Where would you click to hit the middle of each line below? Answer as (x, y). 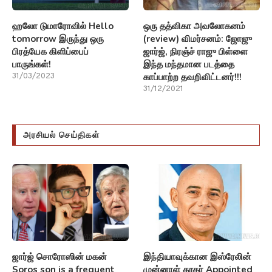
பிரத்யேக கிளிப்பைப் (50, 51)
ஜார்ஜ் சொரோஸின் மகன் (59, 257)
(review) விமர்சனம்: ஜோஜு (198, 39)
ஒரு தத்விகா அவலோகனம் (195, 26)
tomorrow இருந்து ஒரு (58, 39)
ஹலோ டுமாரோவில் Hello (63, 26)
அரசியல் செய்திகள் (61, 135)
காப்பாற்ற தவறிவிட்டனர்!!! (193, 77)
